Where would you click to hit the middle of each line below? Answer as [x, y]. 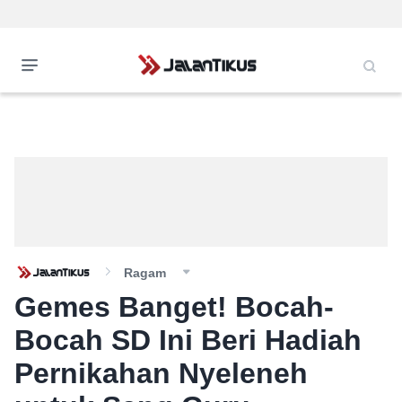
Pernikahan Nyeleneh [161, 373]
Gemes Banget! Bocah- [174, 307]
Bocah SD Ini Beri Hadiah [188, 340]
